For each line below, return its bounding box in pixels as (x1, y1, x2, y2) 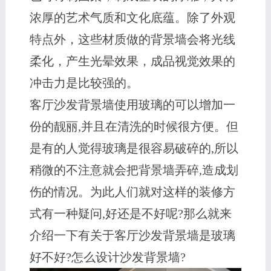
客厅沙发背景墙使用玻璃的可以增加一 (29, 98, 235, 112)
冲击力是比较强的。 (29, 76, 139, 90)
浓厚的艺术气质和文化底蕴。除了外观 (29, 11, 235, 25)
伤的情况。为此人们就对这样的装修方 (29, 185, 235, 199)
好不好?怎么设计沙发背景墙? (29, 250, 186, 264)
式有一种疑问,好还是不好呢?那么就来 (29, 207, 232, 221)
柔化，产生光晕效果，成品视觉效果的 (29, 54, 235, 68)
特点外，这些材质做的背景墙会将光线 (29, 33, 235, 47)
